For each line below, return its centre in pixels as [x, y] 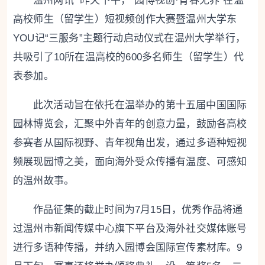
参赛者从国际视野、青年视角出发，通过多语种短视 [130, 143]
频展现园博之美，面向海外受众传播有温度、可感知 [130, 162]
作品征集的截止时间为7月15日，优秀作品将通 [138, 210]
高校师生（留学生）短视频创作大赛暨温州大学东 [125, 20]
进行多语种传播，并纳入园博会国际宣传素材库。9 [128, 248]
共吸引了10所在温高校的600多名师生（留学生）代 [128, 57]
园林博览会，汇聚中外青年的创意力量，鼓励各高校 [130, 124]
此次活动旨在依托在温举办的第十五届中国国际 [140, 105]
